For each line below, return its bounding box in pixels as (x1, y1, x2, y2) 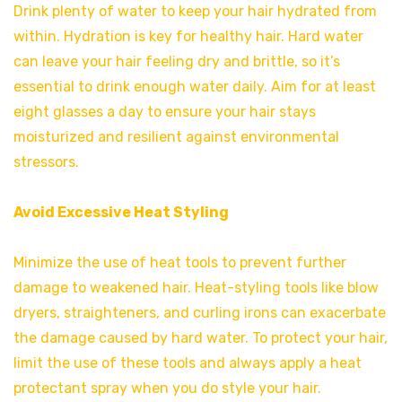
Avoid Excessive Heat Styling (13, 204, 229, 222)
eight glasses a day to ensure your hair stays (13, 103, 316, 121)
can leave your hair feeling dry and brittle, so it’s (13, 53, 340, 71)
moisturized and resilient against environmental (13, 128, 339, 146)
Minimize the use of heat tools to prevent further (13, 254, 346, 272)
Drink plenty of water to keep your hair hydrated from (13, 3, 377, 21)
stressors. (13, 153, 79, 171)
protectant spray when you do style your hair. (13, 380, 321, 398)
